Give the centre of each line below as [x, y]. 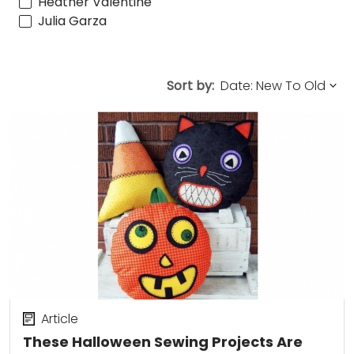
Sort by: [190, 85]
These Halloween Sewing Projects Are [163, 342]
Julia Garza [72, 21]
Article [59, 318]
